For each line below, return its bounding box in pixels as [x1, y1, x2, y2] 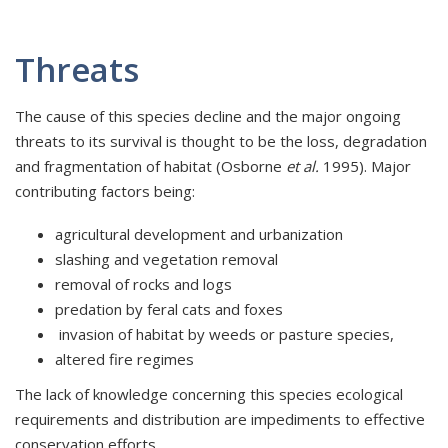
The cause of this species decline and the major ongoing [15, 106, 401, 127]
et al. [286, 156, 319, 177]
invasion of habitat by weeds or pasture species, [55, 324, 394, 345]
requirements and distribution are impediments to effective [15, 409, 425, 430]
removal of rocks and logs [55, 274, 232, 295]
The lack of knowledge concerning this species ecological [15, 384, 403, 405]
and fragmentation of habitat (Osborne [15, 156, 286, 177]
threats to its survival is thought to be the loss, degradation [15, 131, 427, 152]
